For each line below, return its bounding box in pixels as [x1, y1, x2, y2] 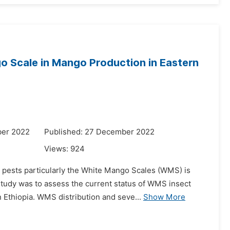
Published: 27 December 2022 [44, 127, 155, 137]
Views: [44, 144, 70, 154]
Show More [143, 193, 185, 202]
